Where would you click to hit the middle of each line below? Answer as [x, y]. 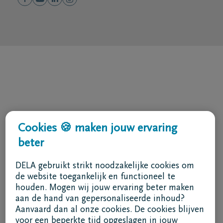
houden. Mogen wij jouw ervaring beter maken [105, 188]
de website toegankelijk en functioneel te [95, 177]
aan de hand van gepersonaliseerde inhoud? [100, 199]
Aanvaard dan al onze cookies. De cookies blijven [110, 210]
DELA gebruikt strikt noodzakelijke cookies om [105, 166]
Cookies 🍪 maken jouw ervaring [97, 128]
